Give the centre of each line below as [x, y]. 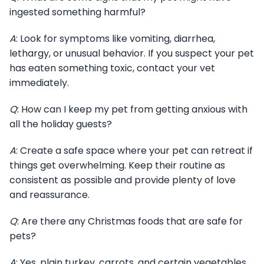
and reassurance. [49, 194]
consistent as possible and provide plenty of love [123, 180]
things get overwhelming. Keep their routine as [117, 165]
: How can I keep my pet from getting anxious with [132, 109]
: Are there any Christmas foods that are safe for [130, 221]
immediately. [39, 82]
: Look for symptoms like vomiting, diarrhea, [115, 38]
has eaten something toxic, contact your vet [112, 68]
